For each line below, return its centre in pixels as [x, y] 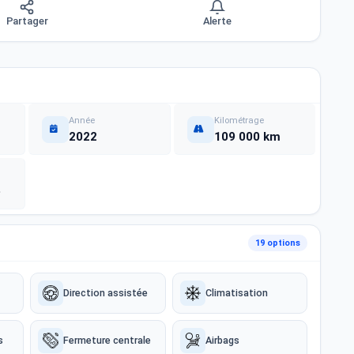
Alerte [217, 21]
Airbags [222, 340]
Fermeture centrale [107, 340]
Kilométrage [239, 121]
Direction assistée [105, 293]
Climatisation [236, 293]
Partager [27, 21]
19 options [278, 243]
